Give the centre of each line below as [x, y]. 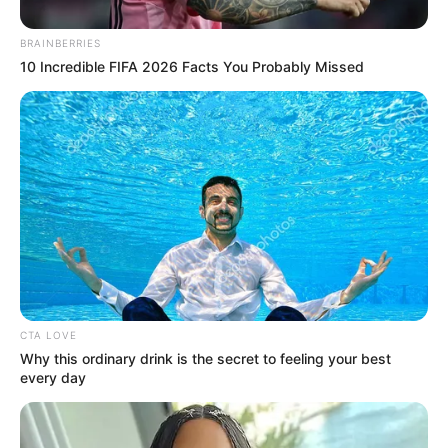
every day [53, 377]
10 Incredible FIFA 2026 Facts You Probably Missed [192, 66]
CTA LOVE [48, 334]
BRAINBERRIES [60, 42]
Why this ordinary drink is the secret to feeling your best [205, 358]
